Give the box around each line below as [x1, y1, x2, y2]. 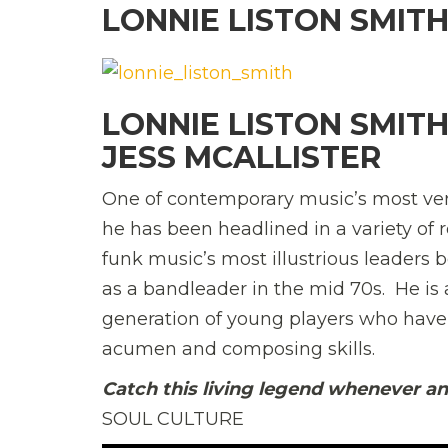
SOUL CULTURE [102, 407, 244, 430]
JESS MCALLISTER [102, 138, 381, 176]
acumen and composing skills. [102, 337, 375, 360]
